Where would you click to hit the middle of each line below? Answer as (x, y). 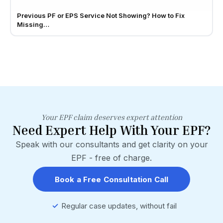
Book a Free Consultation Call (111, 179)
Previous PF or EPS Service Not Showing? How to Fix (101, 15)
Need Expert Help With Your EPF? (111, 130)
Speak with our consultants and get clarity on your (111, 145)
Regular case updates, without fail (119, 206)
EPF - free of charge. (111, 158)
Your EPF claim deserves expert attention (111, 117)
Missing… (33, 24)
